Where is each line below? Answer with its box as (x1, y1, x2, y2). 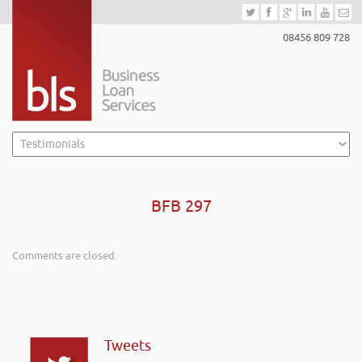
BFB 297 (150, 196, 212, 217)
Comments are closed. (12, 249, 117, 263)
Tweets (104, 337, 151, 355)
